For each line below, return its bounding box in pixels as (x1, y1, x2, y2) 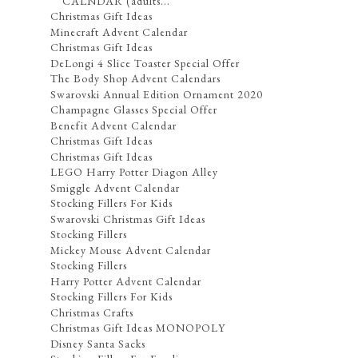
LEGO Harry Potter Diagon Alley (50, 165, 219, 180)
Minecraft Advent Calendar (50, 24, 189, 39)
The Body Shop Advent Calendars (50, 71, 221, 86)
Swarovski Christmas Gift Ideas (50, 211, 206, 226)
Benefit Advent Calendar (50, 117, 177, 133)
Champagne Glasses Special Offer (50, 102, 218, 117)
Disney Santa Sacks (50, 336, 146, 351)
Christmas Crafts (50, 304, 134, 320)
